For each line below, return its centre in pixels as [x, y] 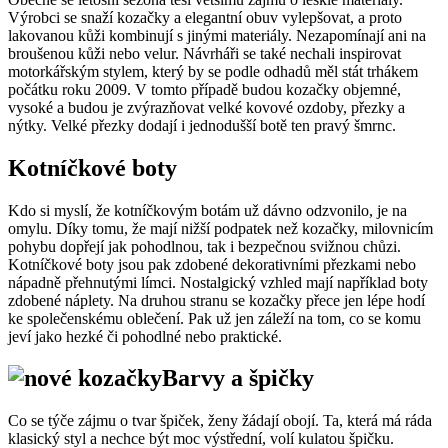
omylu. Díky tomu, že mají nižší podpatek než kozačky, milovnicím [220, 228]
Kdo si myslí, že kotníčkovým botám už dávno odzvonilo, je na [207, 210]
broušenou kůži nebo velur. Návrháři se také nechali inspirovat [204, 53]
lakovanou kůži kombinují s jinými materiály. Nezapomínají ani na [217, 35]
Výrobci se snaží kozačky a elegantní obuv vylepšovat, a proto [205, 17]
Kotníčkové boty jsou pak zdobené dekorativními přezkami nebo [212, 264]
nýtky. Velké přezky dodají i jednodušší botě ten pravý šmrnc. [202, 125]
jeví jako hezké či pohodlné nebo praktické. [145, 336]
